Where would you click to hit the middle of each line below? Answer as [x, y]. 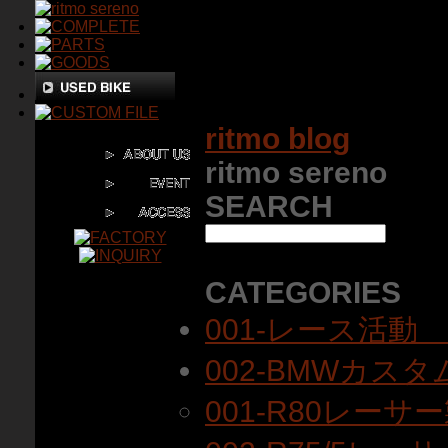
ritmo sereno [296, 172]
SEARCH [269, 206]
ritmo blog [277, 138]
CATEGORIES [303, 292]
